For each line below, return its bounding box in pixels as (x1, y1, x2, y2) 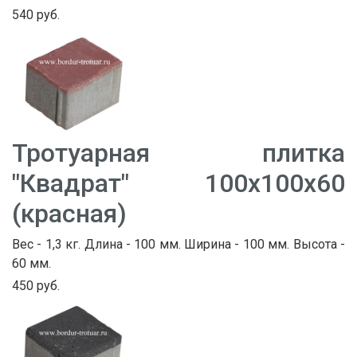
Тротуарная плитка (12, 137, 345, 168)
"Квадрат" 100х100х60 (12, 167, 345, 198)
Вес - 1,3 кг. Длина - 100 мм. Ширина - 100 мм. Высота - (12, 236, 345, 252)
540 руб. (12, 7, 60, 23)
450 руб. (12, 277, 60, 293)
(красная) (12, 198, 127, 229)
